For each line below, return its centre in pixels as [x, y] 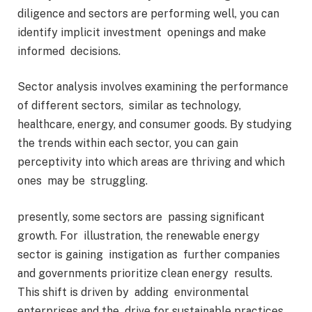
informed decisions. [70, 51]
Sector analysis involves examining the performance [153, 87]
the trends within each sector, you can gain [129, 143]
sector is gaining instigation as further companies [149, 254]
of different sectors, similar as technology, [129, 106]
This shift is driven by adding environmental [134, 292]
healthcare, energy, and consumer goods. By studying [155, 125]
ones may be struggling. [84, 181]
